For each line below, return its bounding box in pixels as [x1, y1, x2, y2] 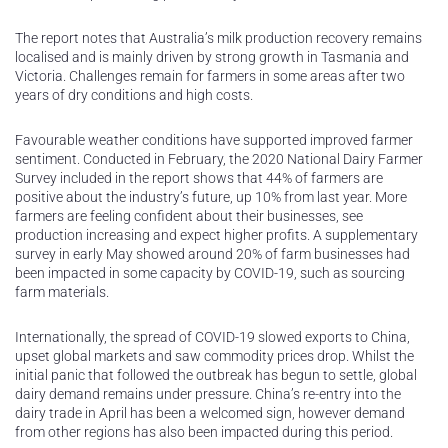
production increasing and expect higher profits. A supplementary [15, 227, 418, 244]
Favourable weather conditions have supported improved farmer [15, 132, 413, 149]
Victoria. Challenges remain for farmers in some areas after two [15, 68, 405, 85]
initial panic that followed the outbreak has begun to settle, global [15, 367, 417, 384]
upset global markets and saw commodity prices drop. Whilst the [15, 348, 414, 365]
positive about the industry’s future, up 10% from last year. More [15, 189, 407, 206]
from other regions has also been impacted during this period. [15, 424, 393, 441]
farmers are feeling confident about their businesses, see [15, 208, 363, 225]
